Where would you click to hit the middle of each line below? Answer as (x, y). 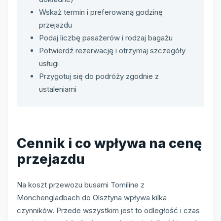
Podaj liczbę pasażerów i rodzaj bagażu (106, 37)
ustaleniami (58, 89)
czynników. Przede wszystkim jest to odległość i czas (108, 210)
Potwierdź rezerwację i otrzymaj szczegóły (112, 50)
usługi (49, 63)
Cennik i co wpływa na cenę (109, 144)
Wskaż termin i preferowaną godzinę (101, 12)
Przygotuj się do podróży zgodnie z (99, 76)
